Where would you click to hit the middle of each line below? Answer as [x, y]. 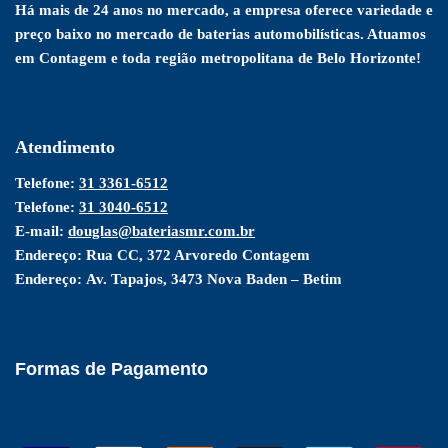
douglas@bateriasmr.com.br [161, 231]
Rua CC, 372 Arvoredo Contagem [198, 255]
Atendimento [65, 147]
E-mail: [41, 231]
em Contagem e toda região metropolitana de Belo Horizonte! [218, 58]
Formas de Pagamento [111, 369]
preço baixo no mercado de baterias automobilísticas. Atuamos [220, 34]
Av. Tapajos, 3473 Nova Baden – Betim [214, 279]
